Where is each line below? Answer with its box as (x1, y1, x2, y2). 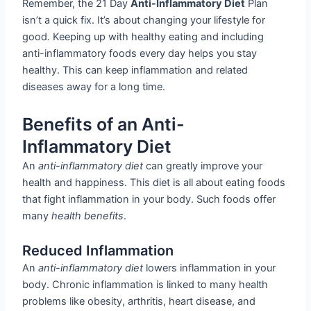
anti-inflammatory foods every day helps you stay (22, 47, 258, 60)
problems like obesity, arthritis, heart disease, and (22, 295, 256, 308)
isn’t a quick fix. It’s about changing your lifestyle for (22, 14, 266, 27)
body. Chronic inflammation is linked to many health (22, 278, 269, 292)
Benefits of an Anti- (22, 113, 185, 135)
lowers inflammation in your (143, 262, 276, 275)
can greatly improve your (143, 159, 263, 172)
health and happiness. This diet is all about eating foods (22, 176, 286, 189)
